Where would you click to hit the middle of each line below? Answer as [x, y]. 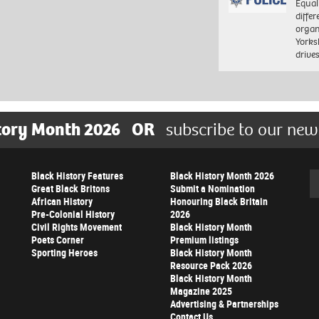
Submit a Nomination [213, 189]
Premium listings [204, 240]
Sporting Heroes [64, 253]
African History [62, 202]
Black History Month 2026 [222, 176]
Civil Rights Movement [77, 227]
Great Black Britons [70, 189]
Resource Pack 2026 [211, 266]
